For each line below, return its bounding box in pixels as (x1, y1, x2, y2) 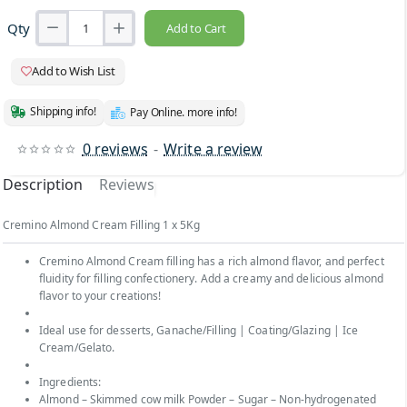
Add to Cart (165, 19, 226, 36)
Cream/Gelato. (39, 339, 115, 355)
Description (3, 174, 83, 194)
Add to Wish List (32, 62, 115, 79)
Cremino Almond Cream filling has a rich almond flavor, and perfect (39, 253, 384, 269)
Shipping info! (30, 104, 96, 120)
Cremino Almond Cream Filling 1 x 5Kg (3, 216, 200, 233)
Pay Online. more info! (130, 104, 237, 120)
